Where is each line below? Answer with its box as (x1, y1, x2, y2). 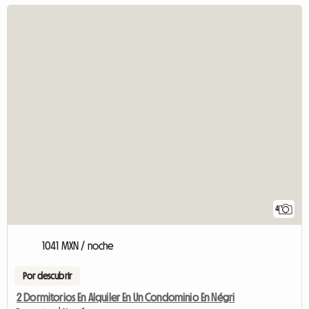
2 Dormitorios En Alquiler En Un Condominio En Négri (17, 292, 235, 303)
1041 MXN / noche (42, 240, 114, 252)
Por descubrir (23, 271, 72, 281)
